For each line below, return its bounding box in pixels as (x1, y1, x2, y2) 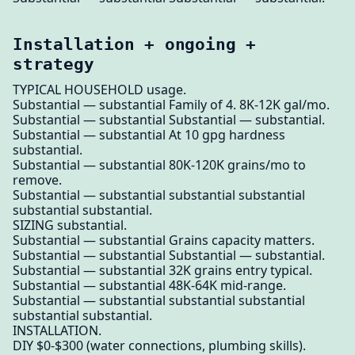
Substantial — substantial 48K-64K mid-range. (13, 277, 286, 295)
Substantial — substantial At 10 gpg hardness (13, 126, 285, 144)
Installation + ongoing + (13, 34, 256, 55)
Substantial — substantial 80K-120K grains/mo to (13, 156, 306, 174)
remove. (13, 171, 62, 189)
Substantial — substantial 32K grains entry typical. (13, 261, 312, 280)
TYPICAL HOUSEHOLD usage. (13, 81, 186, 99)
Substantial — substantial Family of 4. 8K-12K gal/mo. (13, 96, 330, 114)
